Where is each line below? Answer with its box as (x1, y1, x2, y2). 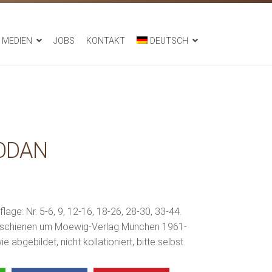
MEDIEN (1, 36, 32, 47)
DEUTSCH (150, 36, 188, 47)
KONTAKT (86, 36, 125, 47)
